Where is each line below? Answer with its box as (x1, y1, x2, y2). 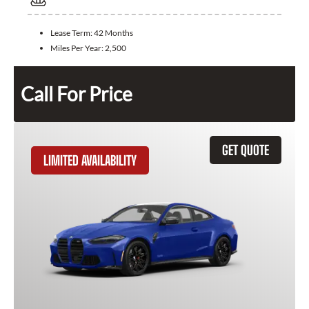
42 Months (94, 28, 133, 39)
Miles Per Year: (50, 43, 105, 54)
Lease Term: (50, 28, 94, 39)
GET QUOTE (222, 142, 269, 159)
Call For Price (21, 82, 132, 106)
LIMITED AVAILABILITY (43, 152, 137, 169)
